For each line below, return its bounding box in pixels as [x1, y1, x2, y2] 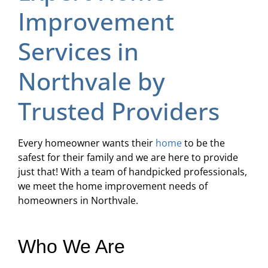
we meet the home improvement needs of [18, 179, 208, 193]
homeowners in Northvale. [18, 194, 138, 208]
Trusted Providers [18, 95, 220, 128]
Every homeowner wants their [18, 136, 156, 150]
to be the [182, 136, 225, 150]
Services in [18, 35, 139, 68]
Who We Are [18, 235, 125, 257]
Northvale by [18, 65, 165, 98]
